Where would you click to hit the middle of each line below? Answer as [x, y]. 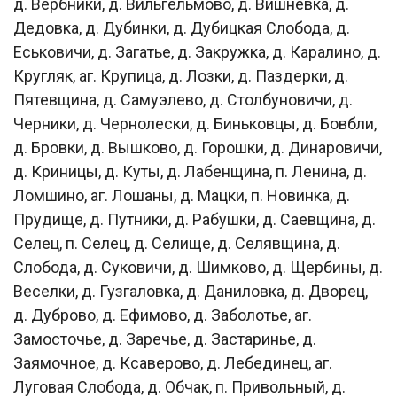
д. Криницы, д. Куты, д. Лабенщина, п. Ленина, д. [190, 171]
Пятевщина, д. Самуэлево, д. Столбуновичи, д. [183, 99]
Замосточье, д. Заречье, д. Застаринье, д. [165, 339]
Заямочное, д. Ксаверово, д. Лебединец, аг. [173, 362]
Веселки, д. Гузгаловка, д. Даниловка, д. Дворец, [191, 291]
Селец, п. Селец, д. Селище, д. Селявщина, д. [177, 243]
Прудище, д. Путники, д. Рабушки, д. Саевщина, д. [195, 219]
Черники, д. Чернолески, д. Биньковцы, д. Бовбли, [195, 123]
